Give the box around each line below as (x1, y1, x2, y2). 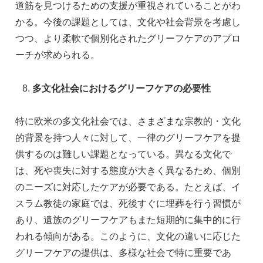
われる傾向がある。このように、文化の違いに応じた (15, 231, 241, 242)
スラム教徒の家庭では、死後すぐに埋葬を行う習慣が (15, 198, 241, 209)
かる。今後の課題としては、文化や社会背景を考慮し (15, 16, 241, 27)
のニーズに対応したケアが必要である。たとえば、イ (15, 182, 241, 193)
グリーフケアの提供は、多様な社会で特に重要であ (15, 248, 231, 258)
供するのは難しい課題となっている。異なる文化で (15, 149, 231, 160)
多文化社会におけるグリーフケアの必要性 (32, 83, 211, 93)
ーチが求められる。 (15, 49, 100, 60)
